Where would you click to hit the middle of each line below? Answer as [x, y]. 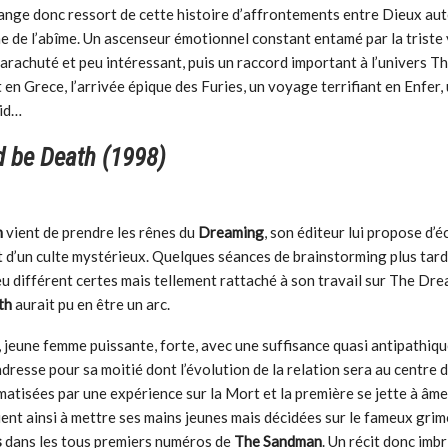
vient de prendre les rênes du [101, 232]
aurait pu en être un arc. [91, 304]
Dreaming [231, 232]
